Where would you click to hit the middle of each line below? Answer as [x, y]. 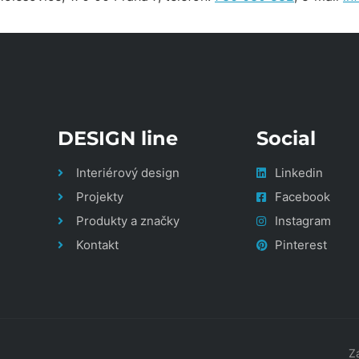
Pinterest [301, 245]
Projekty [99, 197]
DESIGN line [118, 138]
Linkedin [298, 173]
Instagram [303, 221]
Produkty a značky [127, 221]
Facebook [302, 197]
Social [286, 138]
